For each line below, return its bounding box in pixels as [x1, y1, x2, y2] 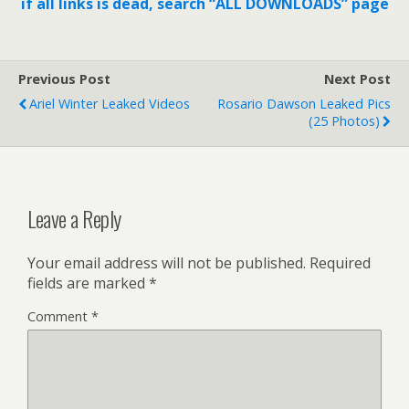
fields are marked [27, 273, 149, 294]
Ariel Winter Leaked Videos [29, 95, 190, 113]
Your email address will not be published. [27, 253, 306, 274]
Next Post [324, 70, 391, 89]
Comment [27, 308, 91, 326]
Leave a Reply [27, 202, 121, 236]
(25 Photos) [309, 112, 380, 131]
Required [309, 253, 371, 274]
